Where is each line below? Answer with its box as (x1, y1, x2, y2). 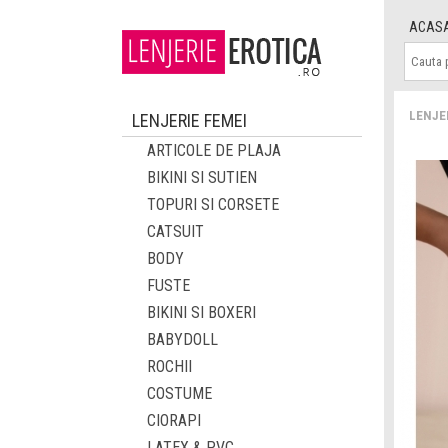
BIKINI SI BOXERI (147, 303, 256, 322)
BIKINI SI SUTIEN (147, 168, 257, 187)
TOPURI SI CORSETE (147, 195, 279, 214)
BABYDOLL (147, 330, 218, 349)
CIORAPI (147, 411, 201, 430)
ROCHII (147, 357, 192, 376)
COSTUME (147, 384, 212, 403)
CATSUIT (147, 222, 204, 241)
